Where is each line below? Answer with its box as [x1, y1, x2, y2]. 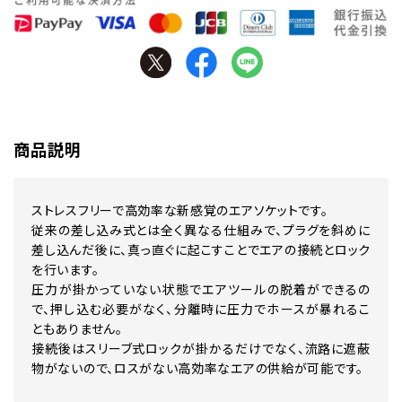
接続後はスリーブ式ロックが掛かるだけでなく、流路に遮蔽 [31, 341, 371, 357]
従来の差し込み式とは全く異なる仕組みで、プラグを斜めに [31, 223, 371, 239]
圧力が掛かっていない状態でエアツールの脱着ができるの [31, 282, 371, 298]
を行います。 [31, 262, 100, 278]
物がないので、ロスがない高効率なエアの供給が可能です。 [31, 361, 363, 377]
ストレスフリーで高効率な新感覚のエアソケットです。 [31, 203, 328, 219]
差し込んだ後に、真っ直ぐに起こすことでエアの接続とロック [31, 242, 371, 258]
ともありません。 [31, 321, 123, 337]
